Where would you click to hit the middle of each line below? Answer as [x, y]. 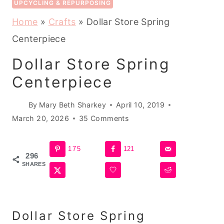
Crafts [62, 22]
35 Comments [104, 118]
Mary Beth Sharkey [72, 105]
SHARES [34, 164]
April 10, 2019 [140, 105]
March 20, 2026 [41, 118]
